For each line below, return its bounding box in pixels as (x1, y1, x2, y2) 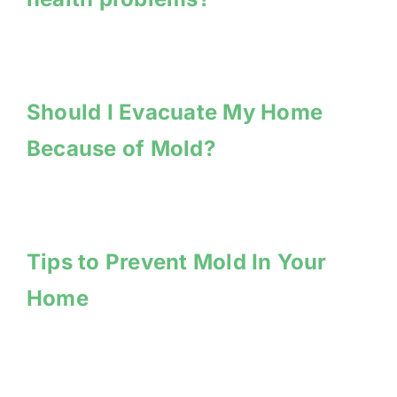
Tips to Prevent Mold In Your (27, 248, 327, 275)
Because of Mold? (27, 135, 215, 161)
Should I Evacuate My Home (27, 98, 323, 125)
